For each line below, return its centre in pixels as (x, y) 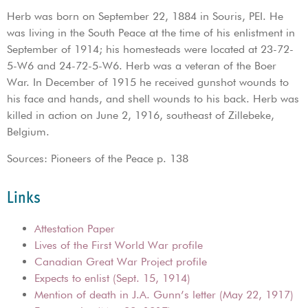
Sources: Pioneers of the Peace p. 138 (98, 158)
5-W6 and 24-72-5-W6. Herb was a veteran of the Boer (142, 66)
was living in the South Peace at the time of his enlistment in (151, 33)
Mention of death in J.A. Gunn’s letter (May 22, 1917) (164, 295)
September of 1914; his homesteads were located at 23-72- (150, 49)
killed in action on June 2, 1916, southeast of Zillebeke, (141, 115)
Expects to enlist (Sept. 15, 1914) (112, 278)
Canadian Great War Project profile (121, 262)
